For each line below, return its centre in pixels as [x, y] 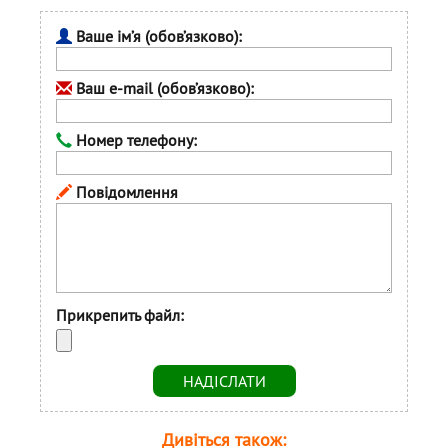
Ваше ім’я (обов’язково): [157, 35]
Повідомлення [125, 191]
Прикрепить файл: [120, 314]
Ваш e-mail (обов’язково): [163, 87]
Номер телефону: [134, 139]
